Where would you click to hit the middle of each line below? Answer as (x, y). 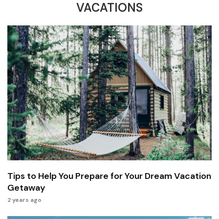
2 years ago (24, 200)
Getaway (26, 187)
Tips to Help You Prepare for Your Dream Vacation (109, 176)
